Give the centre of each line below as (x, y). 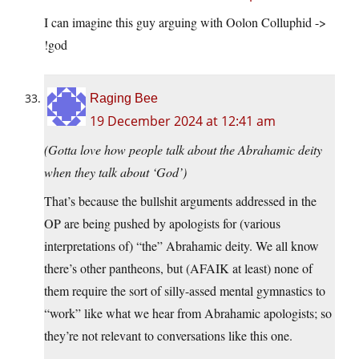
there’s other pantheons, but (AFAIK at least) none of (178, 268)
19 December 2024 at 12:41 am (183, 121)
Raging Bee (124, 99)
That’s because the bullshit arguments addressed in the (180, 201)
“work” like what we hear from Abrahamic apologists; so (188, 313)
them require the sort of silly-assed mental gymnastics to (185, 291)
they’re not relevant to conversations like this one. (168, 336)
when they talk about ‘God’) (115, 172)
